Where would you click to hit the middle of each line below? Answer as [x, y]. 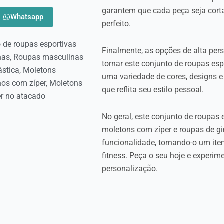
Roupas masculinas [48, 57]
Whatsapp [27, 17]
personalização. [130, 168]
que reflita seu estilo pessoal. [153, 89]
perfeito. [116, 23]
